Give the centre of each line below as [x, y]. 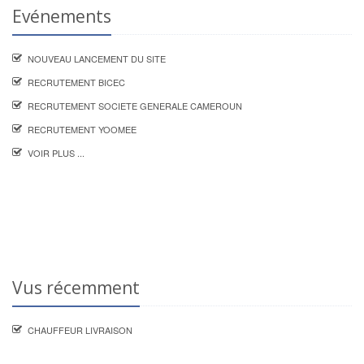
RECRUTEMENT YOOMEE [82, 129]
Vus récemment [76, 288]
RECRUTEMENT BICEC [76, 82]
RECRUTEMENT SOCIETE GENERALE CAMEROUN [135, 106]
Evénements [62, 16]
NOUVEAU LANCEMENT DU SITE [97, 58]
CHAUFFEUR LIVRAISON [80, 330]
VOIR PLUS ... [56, 153]
